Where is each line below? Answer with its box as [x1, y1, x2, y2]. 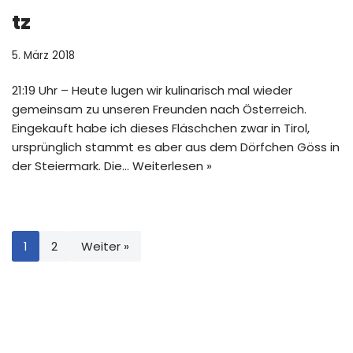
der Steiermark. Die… [12, 158, 132, 174]
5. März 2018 [12, 48, 75, 63]
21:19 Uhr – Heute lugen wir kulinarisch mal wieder [12, 82, 292, 98]
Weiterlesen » [132, 158, 212, 174]
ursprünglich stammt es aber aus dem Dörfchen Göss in [12, 139, 340, 155]
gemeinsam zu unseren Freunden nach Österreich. [12, 101, 307, 117]
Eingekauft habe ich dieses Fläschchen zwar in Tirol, [12, 120, 310, 136]
